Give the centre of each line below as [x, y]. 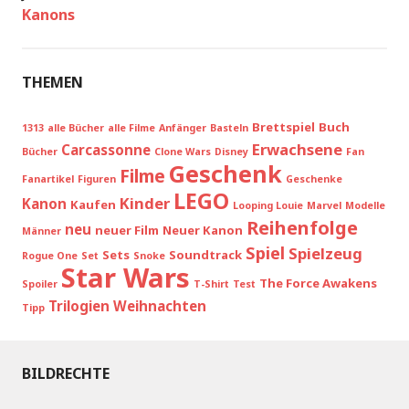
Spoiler [40, 284]
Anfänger [183, 128]
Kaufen [93, 204]
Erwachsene [297, 149]
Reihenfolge [302, 227]
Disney [231, 152]
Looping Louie [268, 205]
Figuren [97, 179]
